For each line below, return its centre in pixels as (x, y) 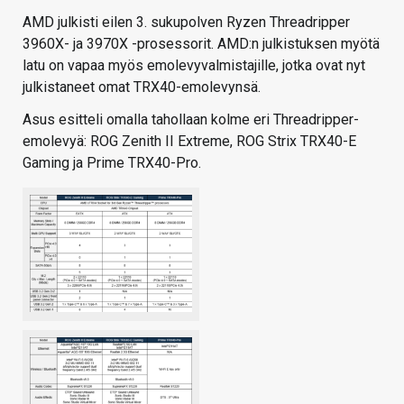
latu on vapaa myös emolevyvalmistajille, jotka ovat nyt (194, 66)
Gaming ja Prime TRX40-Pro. (112, 163)
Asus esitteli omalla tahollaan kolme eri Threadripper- (191, 120)
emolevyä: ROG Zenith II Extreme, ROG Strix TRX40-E (189, 142)
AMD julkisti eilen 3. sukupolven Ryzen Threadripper (186, 23)
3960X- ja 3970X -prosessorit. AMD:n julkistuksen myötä (201, 44)
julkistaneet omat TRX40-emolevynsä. (142, 87)
